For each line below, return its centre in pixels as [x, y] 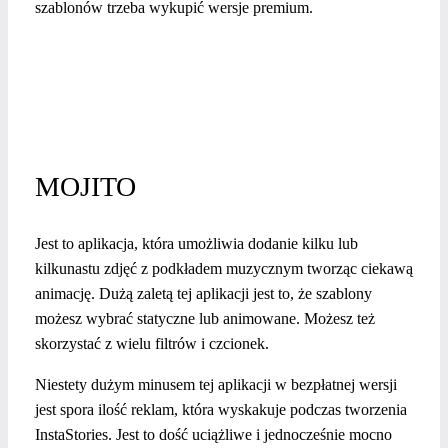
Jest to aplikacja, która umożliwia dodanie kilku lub [196, 244]
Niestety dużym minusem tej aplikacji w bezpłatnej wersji [216, 385]
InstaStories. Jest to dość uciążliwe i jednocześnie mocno [213, 435]
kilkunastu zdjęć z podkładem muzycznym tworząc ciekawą [224, 269]
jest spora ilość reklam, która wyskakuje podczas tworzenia [221, 410]
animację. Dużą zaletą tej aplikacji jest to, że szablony [203, 294]
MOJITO [85, 186]
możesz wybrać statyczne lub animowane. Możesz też [205, 319]
